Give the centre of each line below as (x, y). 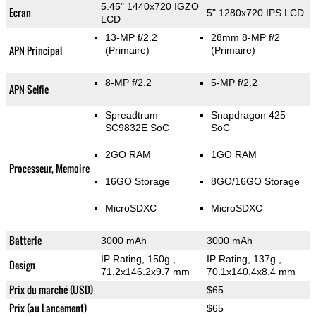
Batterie (25, 241)
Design (22, 265)
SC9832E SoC (137, 128)
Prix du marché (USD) (51, 290)
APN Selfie (29, 90)
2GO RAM (128, 155)
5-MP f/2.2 (234, 83)
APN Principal (35, 51)
